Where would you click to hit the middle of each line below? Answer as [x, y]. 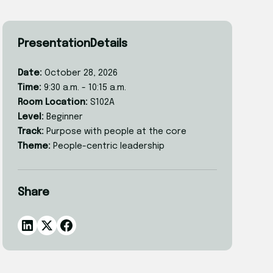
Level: [31, 117]
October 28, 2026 [81, 73]
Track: [31, 132]
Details [109, 44]
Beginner [65, 117]
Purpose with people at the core [117, 132]
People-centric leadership [109, 147]
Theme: [34, 147]
